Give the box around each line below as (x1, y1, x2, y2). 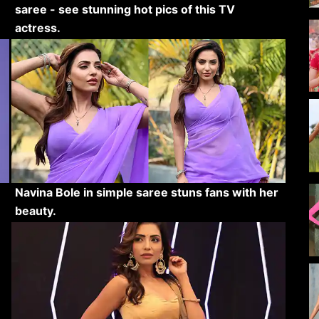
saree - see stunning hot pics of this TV (14, 1, 235, 16)
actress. (14, 20, 61, 35)
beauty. (14, 203, 56, 218)
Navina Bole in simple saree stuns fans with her (14, 184, 278, 199)
